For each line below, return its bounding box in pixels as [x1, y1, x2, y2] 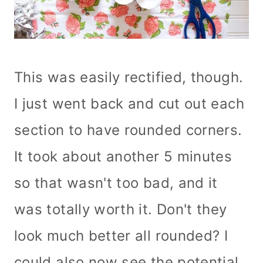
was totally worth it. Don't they [14, 200, 227, 218]
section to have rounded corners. [14, 121, 242, 139]
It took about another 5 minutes [14, 147, 232, 165]
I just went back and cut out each [14, 95, 244, 112]
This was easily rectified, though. [14, 68, 244, 86]
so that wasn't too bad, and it [14, 174, 218, 191]
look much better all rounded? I [14, 227, 228, 244]
